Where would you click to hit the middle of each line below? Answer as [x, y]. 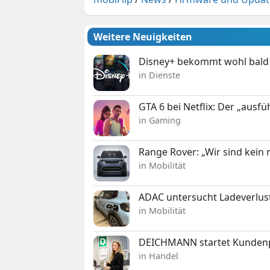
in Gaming [160, 121]
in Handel [159, 256]
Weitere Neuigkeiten [143, 37]
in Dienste [160, 75]
